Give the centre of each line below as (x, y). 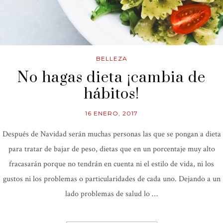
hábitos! (111, 94)
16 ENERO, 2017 (111, 113)
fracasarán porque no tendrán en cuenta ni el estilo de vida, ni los (111, 164)
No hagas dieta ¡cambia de (111, 77)
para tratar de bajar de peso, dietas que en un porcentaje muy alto (111, 149)
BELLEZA (111, 58)
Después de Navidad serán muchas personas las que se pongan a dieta (111, 134)
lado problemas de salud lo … (111, 194)
